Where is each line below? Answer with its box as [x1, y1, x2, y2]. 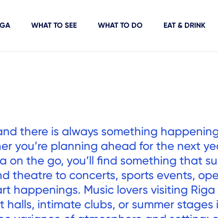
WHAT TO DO [97, 21, 143, 30]
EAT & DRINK [163, 21, 205, 30]
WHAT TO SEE [31, 21, 77, 30]
